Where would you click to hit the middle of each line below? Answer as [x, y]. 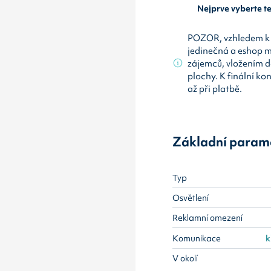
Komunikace [197, 238]
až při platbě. [215, 88]
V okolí [185, 259]
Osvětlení [191, 198]
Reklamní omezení [208, 218]
